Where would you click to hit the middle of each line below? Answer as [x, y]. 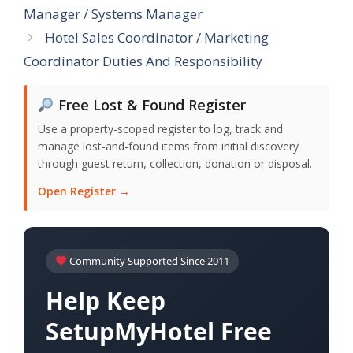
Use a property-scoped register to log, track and [160, 129]
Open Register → [84, 191]
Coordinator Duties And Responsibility [143, 61]
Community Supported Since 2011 [148, 261]
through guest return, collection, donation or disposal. [175, 163]
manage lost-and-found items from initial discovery [168, 146]
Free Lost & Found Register [150, 105]
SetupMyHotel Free [159, 331]
